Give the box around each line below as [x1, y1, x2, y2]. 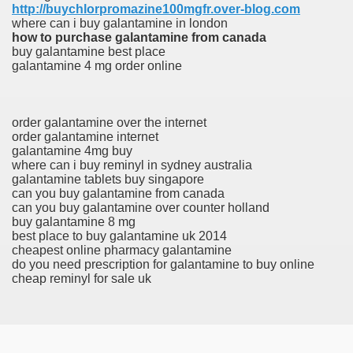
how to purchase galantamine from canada [12, 30, 266, 44]
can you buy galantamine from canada [12, 186, 225, 200]
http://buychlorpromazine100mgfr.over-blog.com [12, 2, 300, 16]
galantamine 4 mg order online [12, 58, 182, 72]
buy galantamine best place [12, 44, 165, 58]
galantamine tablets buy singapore [12, 172, 204, 186]
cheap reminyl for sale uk [12, 271, 151, 285]
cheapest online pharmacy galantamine [12, 243, 232, 257]
